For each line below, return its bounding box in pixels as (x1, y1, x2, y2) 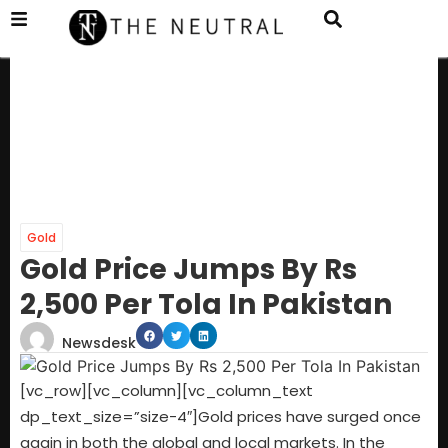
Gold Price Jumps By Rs (20, 250, 357, 290)
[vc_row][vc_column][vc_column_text (20, 380, 313, 402)
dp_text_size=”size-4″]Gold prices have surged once (20, 406, 421, 428)
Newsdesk (62, 333, 136, 354)
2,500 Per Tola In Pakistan (20, 285, 392, 325)
